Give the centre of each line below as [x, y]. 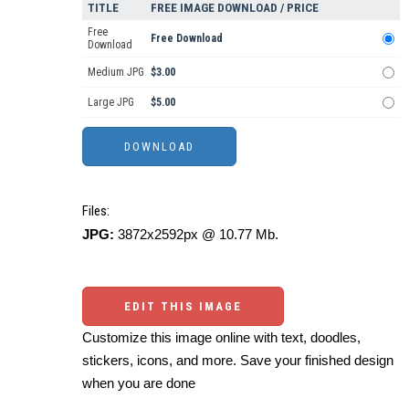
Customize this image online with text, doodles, [221, 337]
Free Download [187, 38]
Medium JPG [116, 72]
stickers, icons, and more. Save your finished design [238, 360]
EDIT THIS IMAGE [183, 306]
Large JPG [111, 102]
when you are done [139, 383]
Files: [96, 210]
